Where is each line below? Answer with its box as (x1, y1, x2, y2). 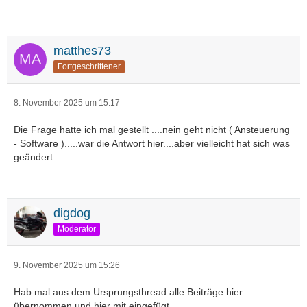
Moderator (58, 223, 96, 234)
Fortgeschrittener (58, 61, 121, 71)
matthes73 (53, 44, 111, 58)
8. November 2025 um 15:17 (14, 98, 120, 108)
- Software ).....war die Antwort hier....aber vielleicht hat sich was (14, 138, 290, 149)
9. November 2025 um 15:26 (14, 260, 120, 270)
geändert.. (14, 151, 58, 162)
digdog (53, 206, 90, 220)
